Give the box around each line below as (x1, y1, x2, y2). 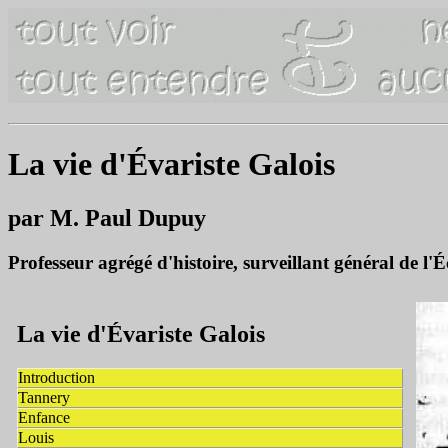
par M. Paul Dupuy (8, 204, 206, 231)
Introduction (18, 369, 95, 387)
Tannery (18, 389, 70, 407)
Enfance (18, 409, 70, 427)
